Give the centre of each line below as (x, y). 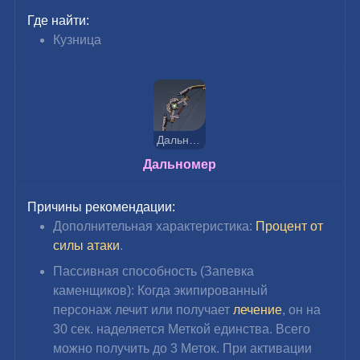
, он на (303, 309)
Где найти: (59, 20)
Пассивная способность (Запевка (155, 271)
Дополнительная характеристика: (155, 226)
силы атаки (87, 245)
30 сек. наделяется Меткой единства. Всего (184, 329)
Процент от (291, 226)
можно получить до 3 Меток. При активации (184, 348)
